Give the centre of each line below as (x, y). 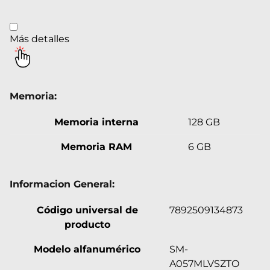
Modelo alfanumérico (87, 249)
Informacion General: (62, 184)
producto (87, 224)
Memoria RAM (96, 146)
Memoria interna (96, 122)
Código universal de (87, 210)
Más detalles (39, 39)
